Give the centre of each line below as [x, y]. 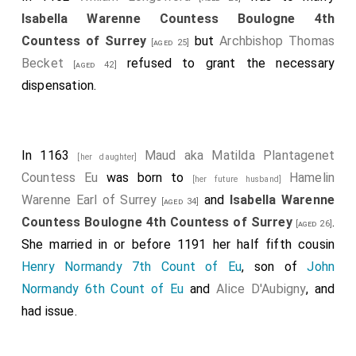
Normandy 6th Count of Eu [103, 289]
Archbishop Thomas [277, 41]
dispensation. [59, 85]
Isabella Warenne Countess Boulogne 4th [178, 19]
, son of [275, 267]
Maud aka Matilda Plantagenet [240, 155]
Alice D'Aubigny [261, 289]
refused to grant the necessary [226, 63]
